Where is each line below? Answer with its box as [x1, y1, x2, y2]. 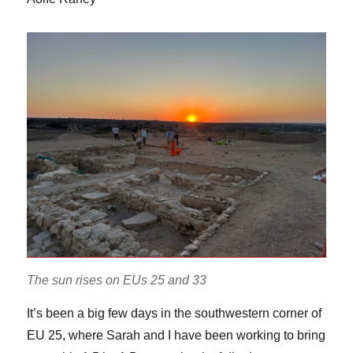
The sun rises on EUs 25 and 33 [27, 273, 207, 288]
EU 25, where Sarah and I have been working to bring [27, 329, 326, 343]
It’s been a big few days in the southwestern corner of [27, 307, 322, 321]
